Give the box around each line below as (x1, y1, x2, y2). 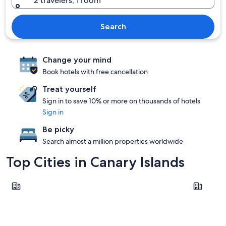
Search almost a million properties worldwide (42, 137, 183, 146)
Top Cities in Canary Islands (6, 153, 185, 171)
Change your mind (42, 55, 111, 65)
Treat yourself (42, 84, 96, 94)
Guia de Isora (6, 176, 54, 186)
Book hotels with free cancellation (42, 67, 148, 76)
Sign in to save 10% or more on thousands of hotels (42, 96, 200, 105)
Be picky (42, 125, 74, 134)
